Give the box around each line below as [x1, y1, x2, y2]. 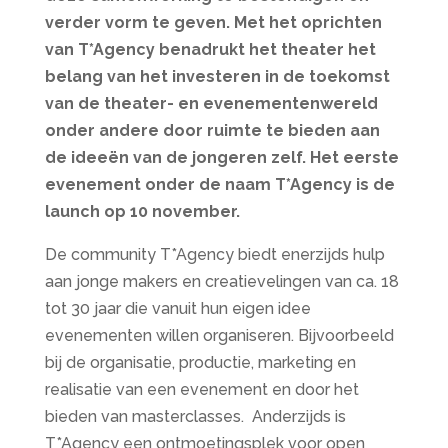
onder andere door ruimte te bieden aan [44, 121, 380, 140]
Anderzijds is [251, 407, 346, 426]
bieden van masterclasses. [44, 407, 244, 426]
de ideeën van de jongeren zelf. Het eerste [44, 148, 399, 167]
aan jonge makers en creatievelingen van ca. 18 [44, 272, 399, 291]
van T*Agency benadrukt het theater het [44, 40, 376, 59]
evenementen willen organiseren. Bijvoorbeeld [44, 326, 394, 345]
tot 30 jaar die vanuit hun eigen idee [44, 299, 311, 318]
